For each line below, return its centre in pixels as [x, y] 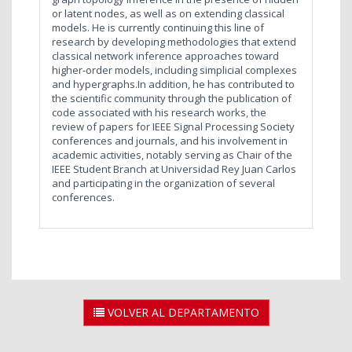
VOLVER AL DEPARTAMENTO [181, 312]
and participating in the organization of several [163, 183]
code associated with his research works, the [159, 112]
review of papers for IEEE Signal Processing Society [173, 126]
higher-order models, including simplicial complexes [174, 70]
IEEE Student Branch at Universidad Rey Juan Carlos [174, 169]
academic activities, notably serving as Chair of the [172, 154]
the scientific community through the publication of [172, 98]
